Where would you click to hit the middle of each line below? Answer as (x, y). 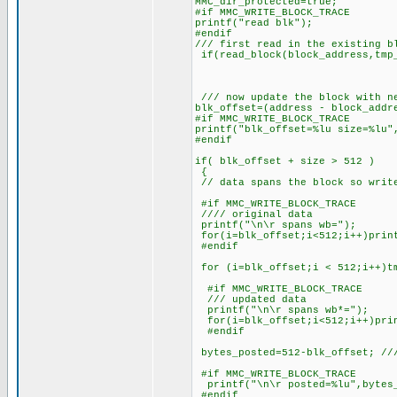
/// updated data (251, 300)
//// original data (254, 214)
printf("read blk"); (254, 23)
